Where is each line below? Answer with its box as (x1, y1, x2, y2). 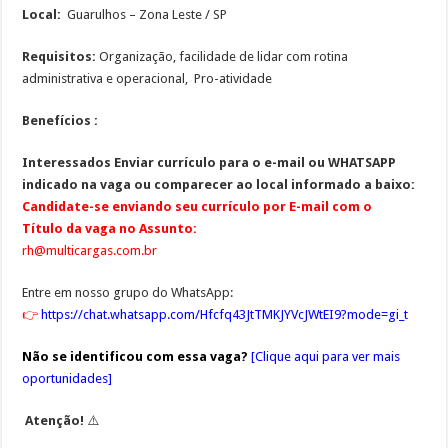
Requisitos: (22, 49, 97, 64)
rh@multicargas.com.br (22, 243, 158, 258)
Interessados (22, 155, 115, 170)
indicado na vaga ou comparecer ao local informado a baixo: (22, 177, 416, 192)
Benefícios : (22, 113, 105, 128)
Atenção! (22, 413, 85, 428)
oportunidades (22, 371, 109, 386)
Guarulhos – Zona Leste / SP (67, 7, 228, 22)
